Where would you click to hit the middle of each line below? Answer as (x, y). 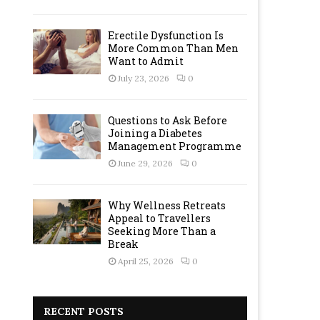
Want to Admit (146, 61)
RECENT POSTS (84, 311)
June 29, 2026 (145, 163)
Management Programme (175, 146)
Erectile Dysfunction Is (166, 35)
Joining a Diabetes (155, 133)
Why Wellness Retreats (167, 205)
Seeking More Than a (162, 231)
